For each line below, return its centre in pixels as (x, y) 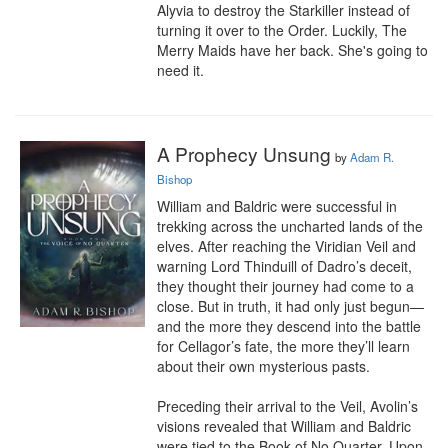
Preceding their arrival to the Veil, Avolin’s (287, 406)
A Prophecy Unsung (244, 153)
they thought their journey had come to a (285, 286)
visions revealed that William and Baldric (284, 426)
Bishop (174, 179)
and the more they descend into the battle (289, 326)
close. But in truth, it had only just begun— (290, 306)
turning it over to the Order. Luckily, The (282, 30)
